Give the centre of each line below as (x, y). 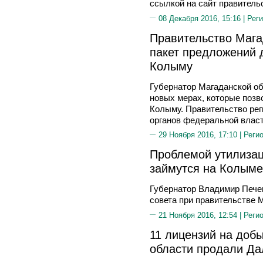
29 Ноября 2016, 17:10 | (201, 135)
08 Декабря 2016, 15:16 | (203, 18)
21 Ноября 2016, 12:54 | (201, 215)
